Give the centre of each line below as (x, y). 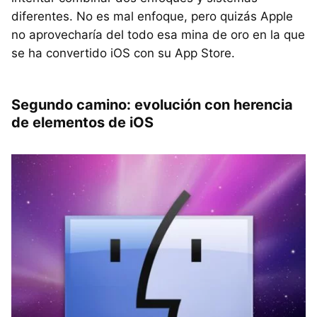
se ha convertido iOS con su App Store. (123, 53)
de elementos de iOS (82, 122)
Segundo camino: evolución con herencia (152, 104)
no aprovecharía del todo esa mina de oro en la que (158, 34)
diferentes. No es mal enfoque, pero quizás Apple (152, 16)
